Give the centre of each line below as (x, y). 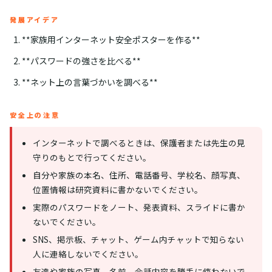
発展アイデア (35, 19)
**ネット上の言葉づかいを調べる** (90, 82)
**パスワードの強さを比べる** (81, 61)
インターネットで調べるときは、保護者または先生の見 (139, 143)
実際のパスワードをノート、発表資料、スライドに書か (139, 207)
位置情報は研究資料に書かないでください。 (118, 189)
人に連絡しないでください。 (88, 254)
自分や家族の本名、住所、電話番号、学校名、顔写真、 (139, 175)
